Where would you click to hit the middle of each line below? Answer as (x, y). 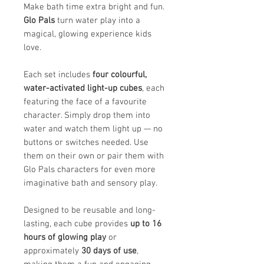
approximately (52, 251)
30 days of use (109, 251)
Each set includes (58, 75)
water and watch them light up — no (93, 129)
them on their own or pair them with (94, 156)
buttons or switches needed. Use (86, 143)
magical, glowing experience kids (88, 34)
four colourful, (120, 75)
